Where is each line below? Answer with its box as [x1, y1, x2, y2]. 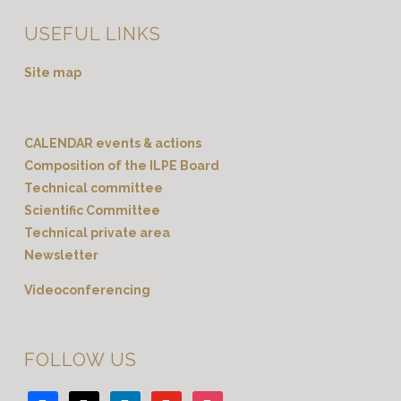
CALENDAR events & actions [23, 136, 201, 150]
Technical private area [23, 226, 170, 240]
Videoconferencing [23, 283, 150, 297]
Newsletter [23, 248, 98, 262]
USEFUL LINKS [23, 23, 161, 45]
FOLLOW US [23, 349, 137, 371]
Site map [23, 65, 81, 80]
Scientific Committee [23, 203, 160, 218]
